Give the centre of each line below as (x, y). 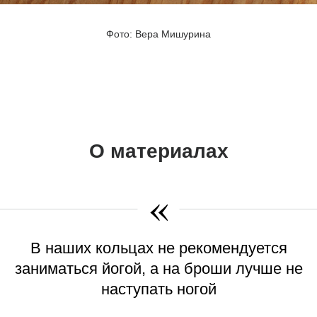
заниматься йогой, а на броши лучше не (158, 269)
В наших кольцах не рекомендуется (158, 248)
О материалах (158, 151)
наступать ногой (158, 289)
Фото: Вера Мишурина (158, 34)
